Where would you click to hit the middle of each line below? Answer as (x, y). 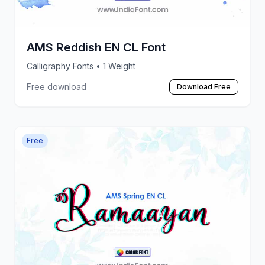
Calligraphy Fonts (61, 66)
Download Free (204, 86)
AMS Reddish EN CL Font (96, 47)
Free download (56, 86)
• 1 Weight (116, 66)
